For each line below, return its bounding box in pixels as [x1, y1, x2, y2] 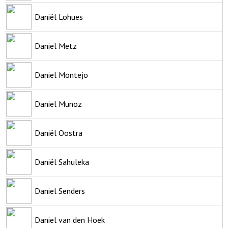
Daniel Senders [35, 185, 85, 196]
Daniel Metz [35, 40, 77, 51]
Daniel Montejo [35, 69, 88, 80]
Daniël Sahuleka [35, 156, 89, 167]
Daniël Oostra [35, 127, 82, 138]
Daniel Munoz [35, 98, 82, 109]
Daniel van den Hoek [35, 214, 105, 225]
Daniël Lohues [35, 11, 83, 22]
